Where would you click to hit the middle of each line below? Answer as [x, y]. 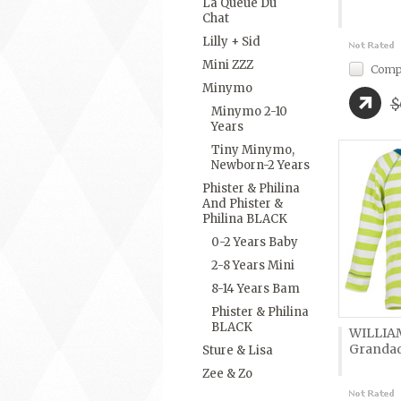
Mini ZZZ [228, 65]
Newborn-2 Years [260, 165]
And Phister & [243, 204]
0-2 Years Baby [255, 242]
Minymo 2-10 [249, 111]
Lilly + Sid [231, 42]
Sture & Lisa [238, 350]
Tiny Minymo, [253, 150]
